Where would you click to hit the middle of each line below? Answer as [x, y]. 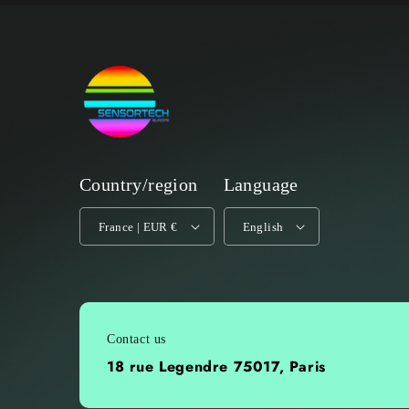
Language [261, 184]
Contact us [136, 339]
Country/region [139, 184]
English [263, 226]
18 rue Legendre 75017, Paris [216, 367]
